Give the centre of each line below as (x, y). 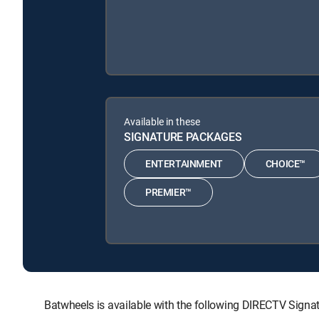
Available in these (162, 121)
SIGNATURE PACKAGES (183, 136)
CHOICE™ (286, 164)
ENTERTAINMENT (184, 164)
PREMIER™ (168, 192)
